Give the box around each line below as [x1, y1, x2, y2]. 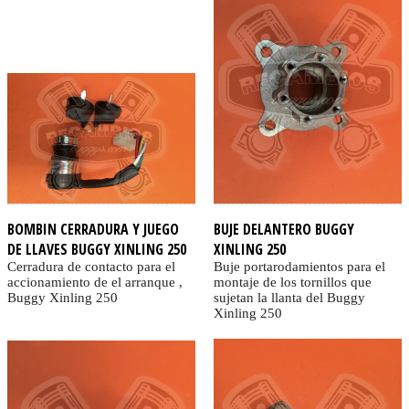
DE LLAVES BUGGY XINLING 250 [7, 239, 186, 260]
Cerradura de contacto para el [7, 259, 175, 275]
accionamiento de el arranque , [7, 275, 183, 290]
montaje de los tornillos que [213, 275, 372, 290]
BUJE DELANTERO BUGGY [213, 219, 354, 240]
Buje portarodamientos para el [213, 259, 385, 275]
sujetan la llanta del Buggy [213, 290, 365, 306]
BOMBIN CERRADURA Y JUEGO [7, 219, 179, 240]
